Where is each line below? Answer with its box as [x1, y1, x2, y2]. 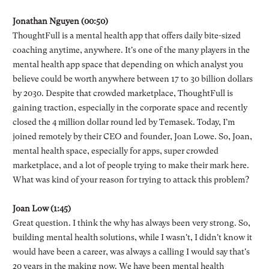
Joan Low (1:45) [12, 203, 71, 213]
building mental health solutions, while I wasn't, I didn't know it [12, 232, 252, 242]
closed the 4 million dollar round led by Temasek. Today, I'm [12, 116, 235, 127]
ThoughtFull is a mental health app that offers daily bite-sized [12, 30, 241, 40]
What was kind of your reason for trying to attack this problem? [12, 174, 249, 184]
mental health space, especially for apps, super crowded [12, 145, 219, 156]
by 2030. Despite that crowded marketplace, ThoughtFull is [12, 88, 233, 98]
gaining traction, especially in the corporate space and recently [12, 102, 247, 112]
